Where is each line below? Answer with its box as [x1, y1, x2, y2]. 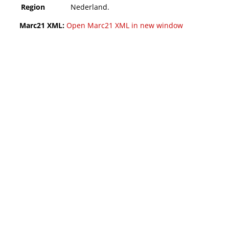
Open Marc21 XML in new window [66, 20, 183, 31]
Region [21, 2, 45, 12]
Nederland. [71, 2, 109, 12]
